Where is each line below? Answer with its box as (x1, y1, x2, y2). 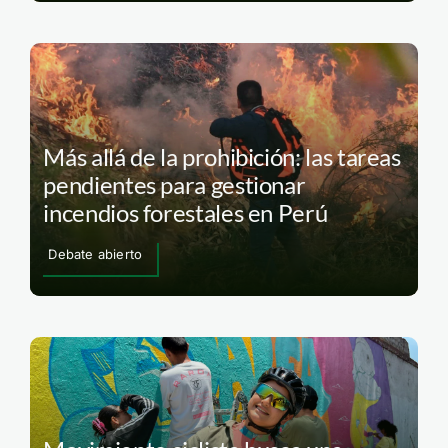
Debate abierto (48, 245, 143, 262)
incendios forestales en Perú (43, 197, 328, 227)
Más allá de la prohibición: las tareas (43, 141, 401, 171)
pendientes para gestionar (43, 169, 306, 199)
